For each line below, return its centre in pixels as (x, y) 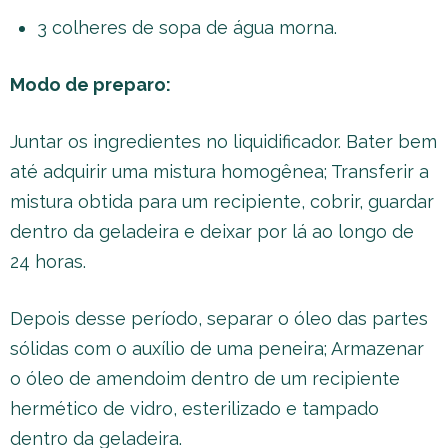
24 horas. (48, 261)
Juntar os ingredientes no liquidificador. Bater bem (223, 141)
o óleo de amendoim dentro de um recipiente (205, 378)
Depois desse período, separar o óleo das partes (219, 318)
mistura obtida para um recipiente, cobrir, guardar (222, 201)
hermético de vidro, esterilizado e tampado (194, 408)
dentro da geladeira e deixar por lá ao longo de (212, 231)
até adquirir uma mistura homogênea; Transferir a (219, 171)
